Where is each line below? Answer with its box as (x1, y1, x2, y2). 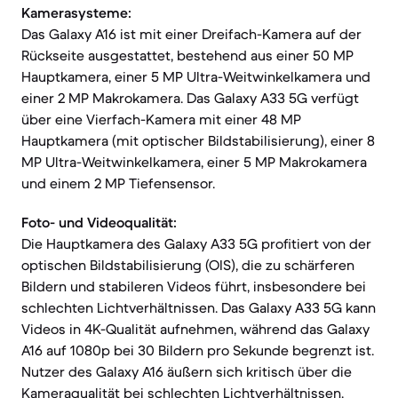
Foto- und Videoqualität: (21, 213, 177, 231)
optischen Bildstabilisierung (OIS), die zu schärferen (21, 256, 354, 274)
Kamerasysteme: (21, 4, 131, 21)
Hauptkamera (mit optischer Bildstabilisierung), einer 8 (21, 131, 375, 149)
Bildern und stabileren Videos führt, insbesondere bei (21, 277, 366, 295)
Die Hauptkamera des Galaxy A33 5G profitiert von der (21, 235, 371, 252)
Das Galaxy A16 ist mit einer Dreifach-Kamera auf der (21, 25, 362, 43)
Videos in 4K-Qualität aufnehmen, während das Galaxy (21, 320, 370, 338)
